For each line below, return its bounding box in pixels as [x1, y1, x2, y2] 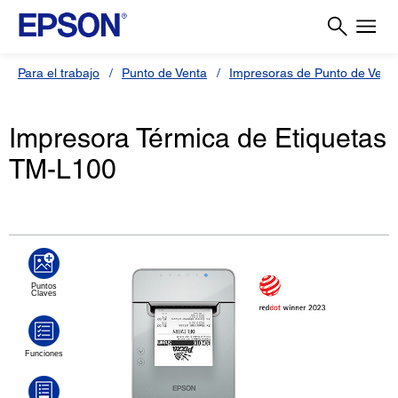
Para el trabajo [18, 66, 99, 80]
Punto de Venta [122, 66, 207, 80]
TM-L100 [9, 154, 116, 186]
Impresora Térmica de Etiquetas [9, 123, 386, 155]
